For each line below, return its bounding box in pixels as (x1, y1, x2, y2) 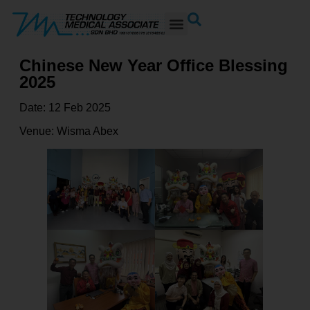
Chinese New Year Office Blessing (19, 55, 288, 75)
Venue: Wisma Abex (19, 125, 118, 137)
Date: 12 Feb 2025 (19, 101, 111, 113)
